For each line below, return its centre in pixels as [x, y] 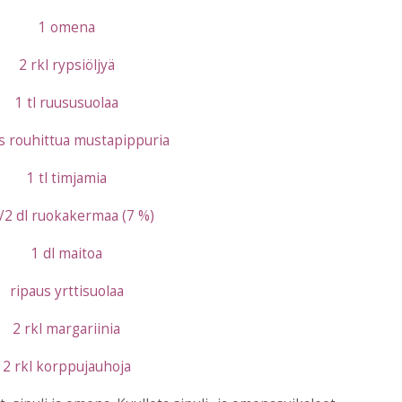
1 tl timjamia [66, 179]
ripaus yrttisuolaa [66, 292]
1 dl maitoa [66, 254]
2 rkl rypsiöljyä [66, 66]
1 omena [66, 28]
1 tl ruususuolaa [66, 103]
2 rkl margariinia [66, 329]
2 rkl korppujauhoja [66, 367]
